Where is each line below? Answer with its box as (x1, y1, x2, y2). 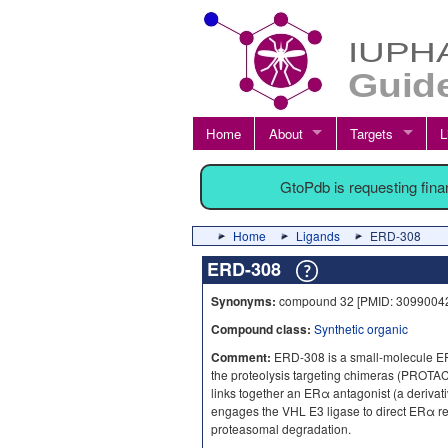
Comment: (211, 348, 271, 366)
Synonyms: (211, 292, 276, 310)
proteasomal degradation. (211, 420, 351, 437)
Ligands (296, 227, 340, 244)
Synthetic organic (314, 320, 408, 337)
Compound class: (211, 320, 311, 338)
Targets (349, 123, 393, 143)
